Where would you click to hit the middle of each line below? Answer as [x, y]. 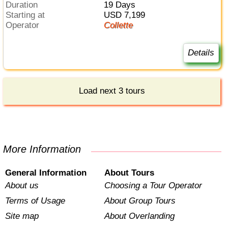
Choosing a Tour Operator [153, 185]
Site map [22, 216]
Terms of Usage [35, 201]
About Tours [129, 173]
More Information [47, 149]
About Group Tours [140, 201]
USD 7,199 [127, 15]
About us [22, 185]
